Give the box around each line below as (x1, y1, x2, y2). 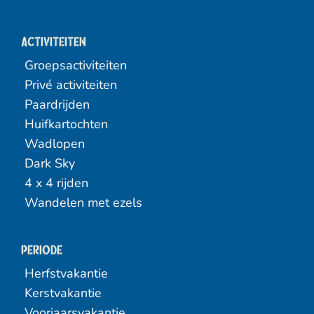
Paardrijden (25, 96, 90, 113)
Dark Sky (25, 155, 75, 172)
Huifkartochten (25, 116, 108, 132)
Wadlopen (25, 135, 85, 152)
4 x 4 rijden (25, 175, 88, 191)
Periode (21, 243, 62, 257)
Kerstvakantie (25, 285, 102, 301)
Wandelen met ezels (25, 194, 142, 211)
